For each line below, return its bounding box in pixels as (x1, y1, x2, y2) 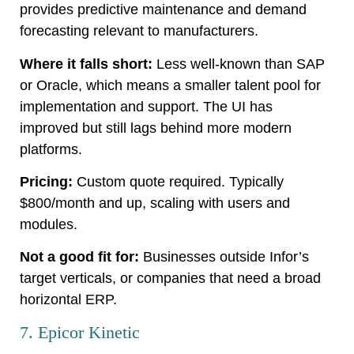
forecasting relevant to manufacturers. (20, 23, 258, 40)
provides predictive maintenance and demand (20, 2, 307, 18)
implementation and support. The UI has (20, 98, 273, 115)
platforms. (20, 141, 82, 157)
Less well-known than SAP (153, 55, 325, 72)
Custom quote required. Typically (73, 174, 284, 190)
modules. (20, 217, 77, 233)
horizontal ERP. (20, 292, 117, 308)
